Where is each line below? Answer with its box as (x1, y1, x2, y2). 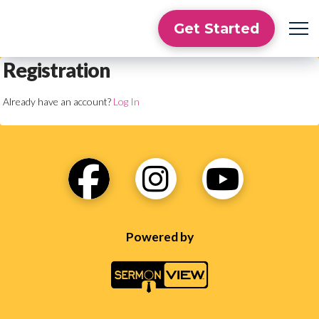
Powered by (125, 229, 194, 244)
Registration (3, 58, 110, 82)
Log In (113, 95, 140, 108)
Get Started (173, 19, 260, 37)
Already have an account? (3, 95, 113, 108)
